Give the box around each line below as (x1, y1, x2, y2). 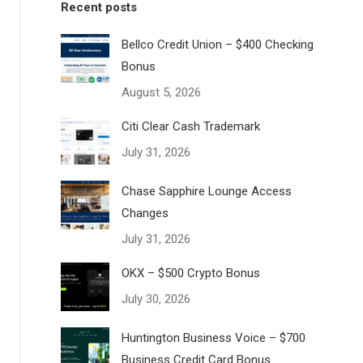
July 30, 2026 (122, 292, 191, 306)
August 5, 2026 (122, 85, 202, 100)
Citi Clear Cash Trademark (122, 119, 261, 134)
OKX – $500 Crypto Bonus (122, 266, 261, 280)
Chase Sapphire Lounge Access (122, 184, 293, 199)
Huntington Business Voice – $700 (122, 331, 306, 345)
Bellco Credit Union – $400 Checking (122, 37, 314, 52)
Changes (122, 206, 169, 220)
